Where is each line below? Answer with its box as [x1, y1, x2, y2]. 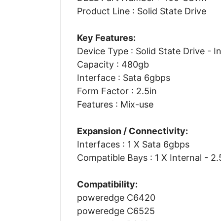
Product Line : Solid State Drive [76, 5, 206, 16]
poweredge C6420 [76, 192, 155, 203]
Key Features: [76, 32, 136, 43]
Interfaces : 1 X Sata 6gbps [76, 139, 189, 149]
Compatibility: [76, 179, 138, 189]
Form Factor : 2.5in [76, 85, 157, 96]
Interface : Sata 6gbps [76, 72, 170, 83]
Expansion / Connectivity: [76, 125, 188, 136]
